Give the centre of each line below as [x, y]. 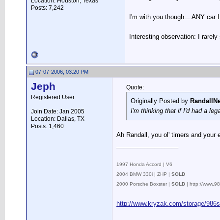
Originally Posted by [160, 101]
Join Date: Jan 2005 [58, 111]
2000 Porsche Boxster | [144, 184]
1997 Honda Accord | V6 [144, 164]
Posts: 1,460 [47, 126]
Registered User [53, 97]
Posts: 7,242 [47, 8]
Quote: [135, 87]
